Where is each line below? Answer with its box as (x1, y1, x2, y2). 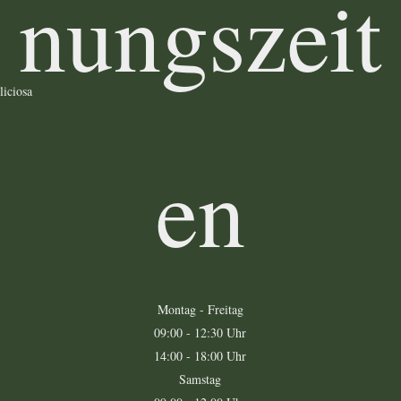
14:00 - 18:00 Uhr (154, 346, 247, 364)
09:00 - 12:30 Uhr (154, 323, 247, 341)
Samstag (179, 370, 222, 388)
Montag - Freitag (157, 300, 243, 318)
